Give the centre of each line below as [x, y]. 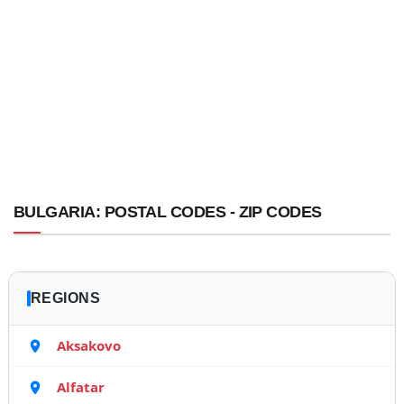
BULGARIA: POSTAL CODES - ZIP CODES [168, 212]
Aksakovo [88, 345]
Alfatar [80, 387]
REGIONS [65, 298]
